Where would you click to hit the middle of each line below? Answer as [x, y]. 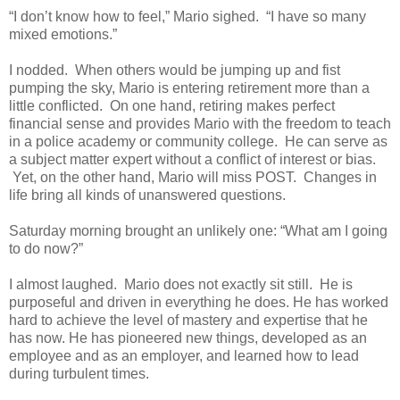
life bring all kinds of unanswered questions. [151, 195]
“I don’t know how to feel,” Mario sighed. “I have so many [187, 16]
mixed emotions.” [63, 34]
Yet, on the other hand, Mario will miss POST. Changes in [193, 177]
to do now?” [46, 248]
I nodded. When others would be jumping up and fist [175, 70]
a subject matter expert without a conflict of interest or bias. [192, 159]
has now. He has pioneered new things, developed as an [188, 337]
